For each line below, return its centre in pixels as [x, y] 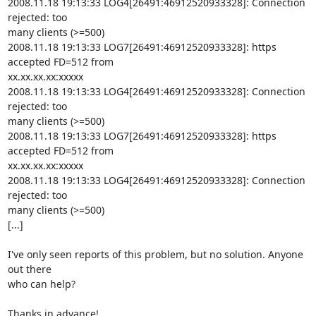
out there [29, 269]
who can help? [41, 284]
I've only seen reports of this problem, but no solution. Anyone [155, 254]
